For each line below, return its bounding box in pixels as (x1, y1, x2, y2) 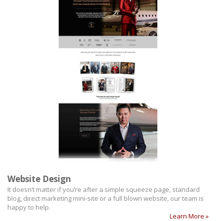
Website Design (7, 173, 71, 184)
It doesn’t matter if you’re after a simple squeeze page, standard (7, 184, 200, 194)
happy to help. (7, 202, 50, 212)
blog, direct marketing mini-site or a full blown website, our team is (7, 193, 204, 203)
